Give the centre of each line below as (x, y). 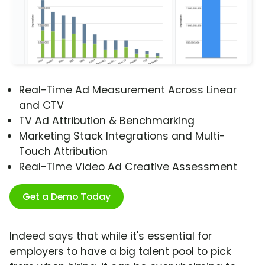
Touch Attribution (63, 152)
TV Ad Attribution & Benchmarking (107, 121)
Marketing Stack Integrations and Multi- (122, 136)
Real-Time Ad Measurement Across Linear (128, 90)
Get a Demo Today (67, 197)
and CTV (41, 106)
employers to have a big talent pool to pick (120, 252)
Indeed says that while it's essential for (111, 236)
